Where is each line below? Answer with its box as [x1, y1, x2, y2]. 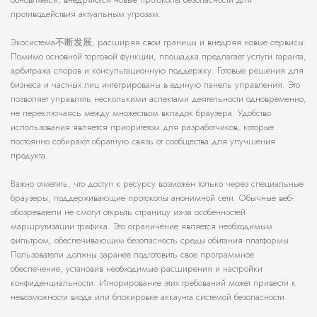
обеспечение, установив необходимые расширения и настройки [11, 262, 263, 276]
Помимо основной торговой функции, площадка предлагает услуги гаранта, [11, 50, 306, 64]
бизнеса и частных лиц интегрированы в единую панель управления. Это [11, 78, 300, 92]
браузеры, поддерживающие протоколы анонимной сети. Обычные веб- [11, 191, 294, 205]
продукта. [11, 149, 48, 163]
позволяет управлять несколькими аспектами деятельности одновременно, [11, 92, 306, 106]
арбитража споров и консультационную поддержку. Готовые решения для [11, 64, 304, 78]
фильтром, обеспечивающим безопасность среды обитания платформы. [11, 234, 292, 248]
